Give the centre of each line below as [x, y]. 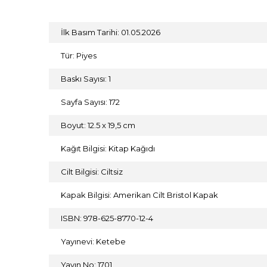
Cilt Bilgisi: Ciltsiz [92, 172]
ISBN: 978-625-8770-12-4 [107, 218]
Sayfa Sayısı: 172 [90, 102]
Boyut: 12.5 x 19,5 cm [98, 125]
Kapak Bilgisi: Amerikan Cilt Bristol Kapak [139, 195]
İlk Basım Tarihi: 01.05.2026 [111, 32]
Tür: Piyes [79, 55]
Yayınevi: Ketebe [93, 241]
